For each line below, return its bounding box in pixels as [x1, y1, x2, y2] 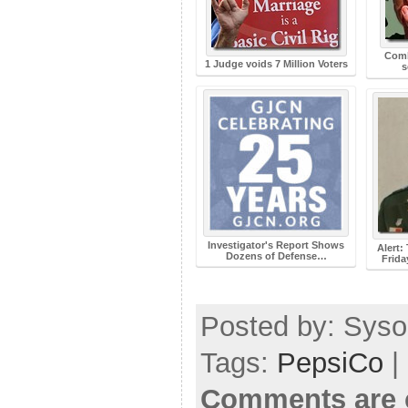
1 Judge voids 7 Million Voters [204, 58, 348, 70]
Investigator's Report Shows [208, 239, 345, 250]
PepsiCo [277, 347, 383, 380]
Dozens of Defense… [225, 250, 327, 261]
